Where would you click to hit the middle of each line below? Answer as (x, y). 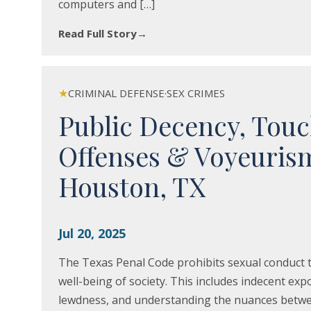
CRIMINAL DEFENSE (116, 93)
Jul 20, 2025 (92, 233)
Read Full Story (98, 33)
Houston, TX (132, 186)
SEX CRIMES (196, 93)
